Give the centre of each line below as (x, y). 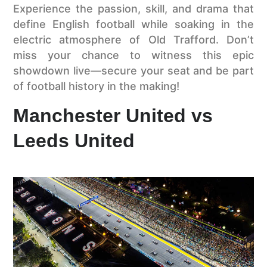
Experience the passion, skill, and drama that (133, 9)
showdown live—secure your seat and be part (133, 71)
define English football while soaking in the (133, 24)
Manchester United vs (113, 115)
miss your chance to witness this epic (133, 55)
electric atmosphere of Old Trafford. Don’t (133, 40)
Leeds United (74, 140)
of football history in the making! (97, 86)
